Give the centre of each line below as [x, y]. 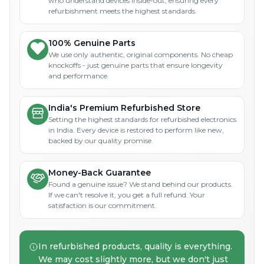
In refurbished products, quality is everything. [135, 247]
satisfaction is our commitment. [103, 206]
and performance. [79, 76]
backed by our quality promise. [101, 141]
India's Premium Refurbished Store [124, 108]
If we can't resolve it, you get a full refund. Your [127, 195]
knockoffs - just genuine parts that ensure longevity [136, 65]
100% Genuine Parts [92, 43]
